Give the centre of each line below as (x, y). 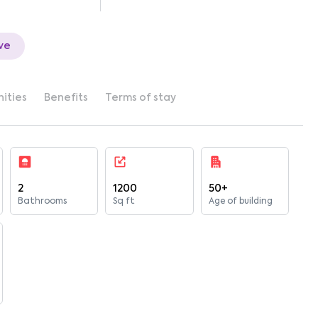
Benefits (66, 98)
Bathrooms (43, 202)
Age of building (240, 202)
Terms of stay (141, 98)
